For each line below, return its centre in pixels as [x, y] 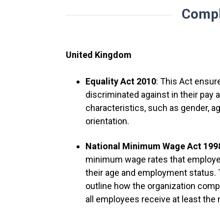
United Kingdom [99, 55]
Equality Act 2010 [121, 81]
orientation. [108, 121]
